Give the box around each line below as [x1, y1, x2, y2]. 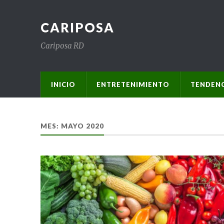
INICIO [50, 80, 75, 88]
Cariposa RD [40, 41, 84, 50]
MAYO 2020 [60, 122, 104, 130]
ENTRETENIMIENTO [96, 80, 169, 88]
